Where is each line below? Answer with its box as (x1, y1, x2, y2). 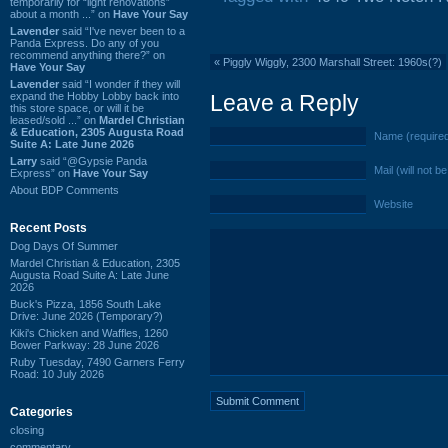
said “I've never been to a (59, 24, 185, 37)
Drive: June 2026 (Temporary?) (10, 309, 163, 322)
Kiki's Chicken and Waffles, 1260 (10, 326, 168, 339)
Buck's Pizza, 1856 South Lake (10, 297, 161, 310)
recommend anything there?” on (10, 48, 165, 61)
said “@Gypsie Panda (37, 154, 147, 167)
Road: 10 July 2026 (10, 367, 104, 380)
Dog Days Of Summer (10, 239, 118, 252)
